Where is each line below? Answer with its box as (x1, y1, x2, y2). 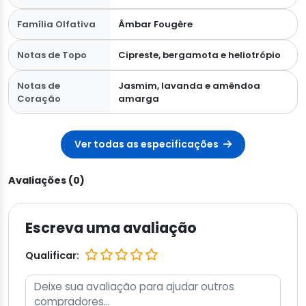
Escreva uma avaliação (25, 218, 197, 238)
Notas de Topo (17, 48, 87, 62)
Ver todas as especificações (74, 137, 221, 152)
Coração (17, 92, 61, 106)
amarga (117, 92, 159, 106)
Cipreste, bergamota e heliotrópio (117, 48, 281, 62)
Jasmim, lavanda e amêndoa (117, 79, 260, 93)
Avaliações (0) (8, 173, 85, 188)
